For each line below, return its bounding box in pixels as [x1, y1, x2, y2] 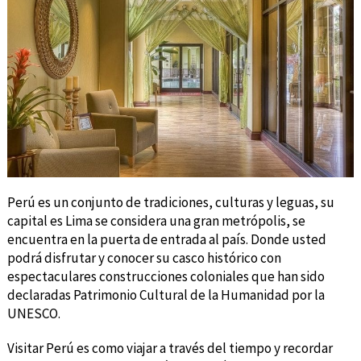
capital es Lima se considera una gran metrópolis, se [6, 211, 305, 230]
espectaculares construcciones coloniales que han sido [6, 267, 325, 285]
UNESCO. [6, 304, 60, 322]
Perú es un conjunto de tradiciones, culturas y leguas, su [6, 193, 334, 211]
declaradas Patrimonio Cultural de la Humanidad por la [6, 285, 325, 304]
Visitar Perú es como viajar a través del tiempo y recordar [6, 338, 333, 357]
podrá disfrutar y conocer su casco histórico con [6, 248, 281, 267]
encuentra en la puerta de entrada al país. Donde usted [6, 230, 326, 248]
